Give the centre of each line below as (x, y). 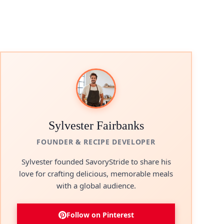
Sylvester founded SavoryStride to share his (96, 161)
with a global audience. (96, 185)
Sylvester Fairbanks (96, 125)
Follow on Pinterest (100, 215)
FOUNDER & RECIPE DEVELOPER (96, 142)
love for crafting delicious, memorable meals (96, 173)
